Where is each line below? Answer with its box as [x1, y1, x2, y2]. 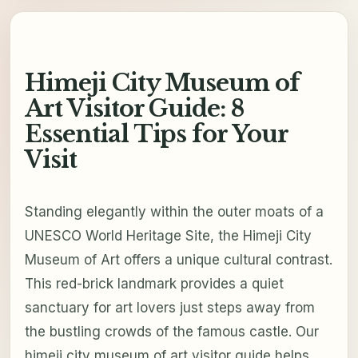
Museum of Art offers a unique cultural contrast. [24, 251, 332, 268]
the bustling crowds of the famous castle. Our [24, 323, 319, 340]
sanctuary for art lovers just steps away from [24, 299, 315, 316]
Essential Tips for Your [24, 120, 288, 149]
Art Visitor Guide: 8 [24, 94, 245, 124]
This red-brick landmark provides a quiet [24, 275, 284, 292]
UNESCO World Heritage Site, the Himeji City [24, 227, 312, 244]
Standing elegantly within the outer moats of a [24, 203, 324, 220]
